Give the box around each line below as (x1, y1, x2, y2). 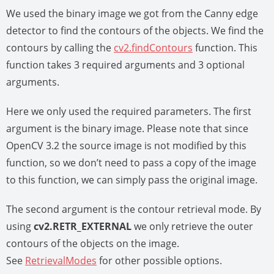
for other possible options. (97, 254, 222, 268)
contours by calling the (6, 41, 114, 55)
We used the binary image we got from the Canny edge (6, 7, 258, 21)
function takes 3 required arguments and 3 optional (6, 58, 245, 72)
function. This (193, 41, 257, 55)
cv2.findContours (114, 41, 193, 55)
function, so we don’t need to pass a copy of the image (6, 156, 256, 170)
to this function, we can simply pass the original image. (6, 173, 257, 187)
